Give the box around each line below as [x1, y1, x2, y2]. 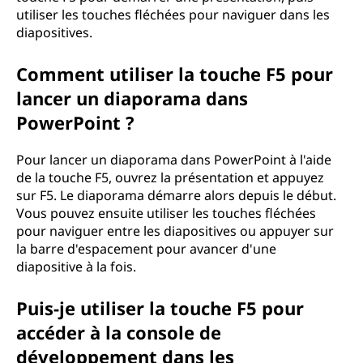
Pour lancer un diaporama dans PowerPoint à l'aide [16, 151, 331, 169]
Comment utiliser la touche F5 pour [16, 62, 333, 86]
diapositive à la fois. [16, 258, 136, 275]
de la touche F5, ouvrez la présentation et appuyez [16, 169, 324, 186]
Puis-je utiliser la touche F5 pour [16, 296, 304, 320]
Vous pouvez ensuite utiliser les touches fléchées [16, 204, 316, 222]
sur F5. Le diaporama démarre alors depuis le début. [16, 186, 336, 204]
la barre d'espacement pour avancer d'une [16, 240, 276, 258]
